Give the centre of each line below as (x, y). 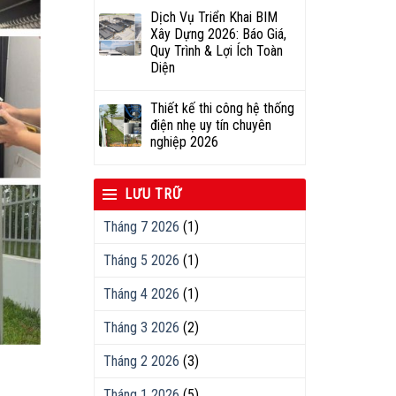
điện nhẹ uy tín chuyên (211, 125)
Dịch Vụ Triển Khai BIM (214, 17)
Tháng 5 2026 (141, 260)
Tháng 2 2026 (141, 361)
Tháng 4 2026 (141, 294)
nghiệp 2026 (184, 142)
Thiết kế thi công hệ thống (222, 108)
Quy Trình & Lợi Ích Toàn (217, 51)
